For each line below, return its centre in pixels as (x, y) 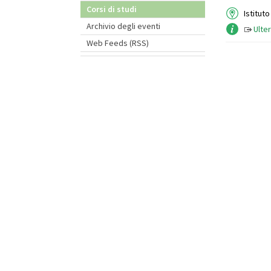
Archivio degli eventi (124, 26)
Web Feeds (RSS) (118, 43)
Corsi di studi (112, 9)
